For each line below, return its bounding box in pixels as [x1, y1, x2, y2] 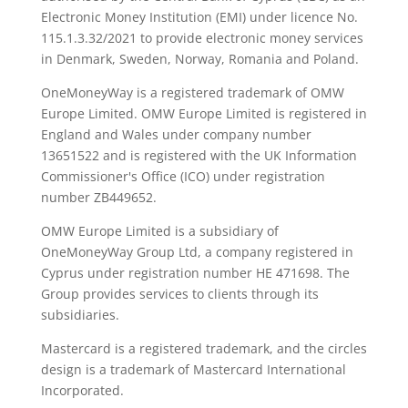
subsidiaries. [40, 306, 119, 324]
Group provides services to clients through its [40, 285, 319, 303]
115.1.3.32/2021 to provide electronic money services [40, 29, 363, 47]
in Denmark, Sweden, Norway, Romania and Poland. [40, 50, 359, 68]
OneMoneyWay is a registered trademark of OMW [40, 84, 344, 102]
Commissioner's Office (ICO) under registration [40, 168, 325, 186]
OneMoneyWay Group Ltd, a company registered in [40, 243, 353, 261]
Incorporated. [40, 382, 124, 400]
